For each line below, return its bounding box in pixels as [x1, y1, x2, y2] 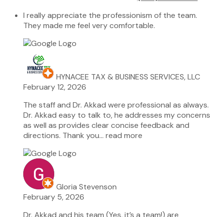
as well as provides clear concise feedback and [23, 120, 189, 130]
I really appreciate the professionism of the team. [23, 10, 197, 20]
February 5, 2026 [23, 191, 84, 202]
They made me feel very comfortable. [23, 20, 155, 31]
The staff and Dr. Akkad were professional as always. [23, 99, 209, 110]
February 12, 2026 [23, 81, 86, 92]
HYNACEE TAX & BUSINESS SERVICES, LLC [56, 71, 200, 82]
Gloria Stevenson [56, 181, 117, 192]
